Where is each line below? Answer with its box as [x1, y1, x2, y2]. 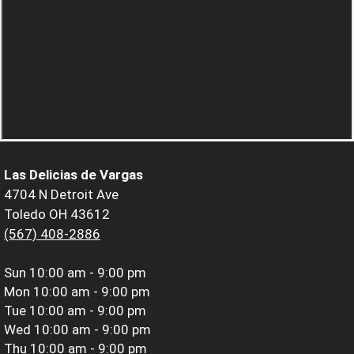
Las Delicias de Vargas [4, 166, 143, 183]
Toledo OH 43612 [4, 205, 110, 222]
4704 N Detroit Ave [4, 186, 119, 202]
